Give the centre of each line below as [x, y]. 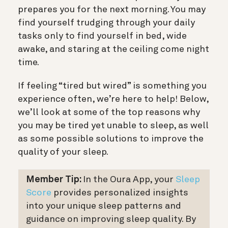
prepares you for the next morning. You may [112, 9]
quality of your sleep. [63, 152]
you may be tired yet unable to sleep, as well [113, 125]
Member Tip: [54, 179]
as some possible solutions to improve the [111, 139]
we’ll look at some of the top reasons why [109, 112]
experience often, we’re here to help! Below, [113, 99]
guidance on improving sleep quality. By [111, 219]
